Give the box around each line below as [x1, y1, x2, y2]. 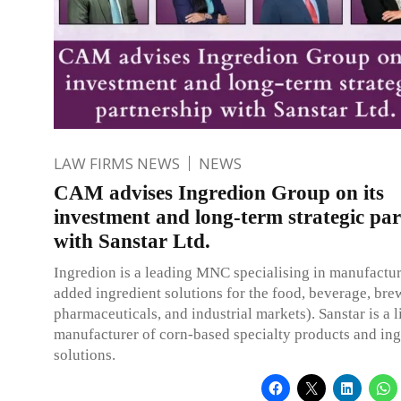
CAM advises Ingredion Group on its [54, 181, 384, 204]
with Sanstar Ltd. [54, 229, 210, 252]
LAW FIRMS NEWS [54, 152, 180, 174]
